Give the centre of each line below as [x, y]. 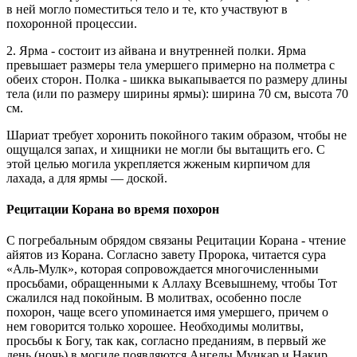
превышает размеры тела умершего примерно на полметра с [171, 65]
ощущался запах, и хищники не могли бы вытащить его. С [166, 149]
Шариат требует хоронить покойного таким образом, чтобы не [177, 135]
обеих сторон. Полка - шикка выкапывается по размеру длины [177, 79]
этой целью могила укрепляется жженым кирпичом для [158, 163]
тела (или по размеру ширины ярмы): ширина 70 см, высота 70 [177, 93]
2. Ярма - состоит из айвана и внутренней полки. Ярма [156, 50]
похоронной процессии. [72, 23]
